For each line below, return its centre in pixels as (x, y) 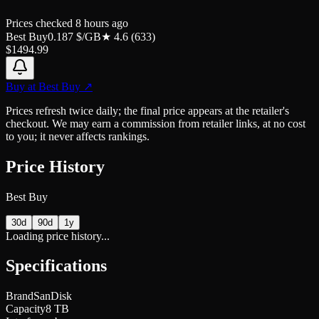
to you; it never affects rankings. (78, 136)
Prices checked (41, 23)
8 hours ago (102, 23)
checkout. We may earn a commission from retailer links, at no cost (156, 123)
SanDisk (53, 296)
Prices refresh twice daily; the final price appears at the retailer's (147, 110)
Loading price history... (58, 236)
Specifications (56, 266)
